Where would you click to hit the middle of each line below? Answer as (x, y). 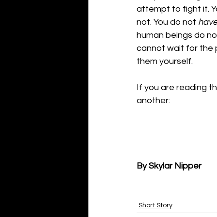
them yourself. (165, 61)
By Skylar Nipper (169, 166)
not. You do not (167, 22)
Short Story (155, 205)
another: (153, 100)
